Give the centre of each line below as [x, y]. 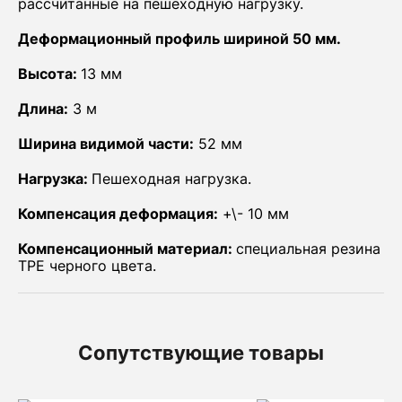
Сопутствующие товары [201, 353]
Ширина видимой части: [106, 144]
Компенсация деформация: [118, 214]
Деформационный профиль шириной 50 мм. [181, 39]
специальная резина [308, 249]
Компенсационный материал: [127, 249]
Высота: [49, 74]
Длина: [43, 109]
